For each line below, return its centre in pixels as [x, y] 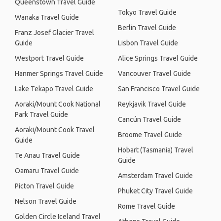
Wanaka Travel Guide [47, 17]
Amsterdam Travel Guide [155, 176]
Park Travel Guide [41, 114]
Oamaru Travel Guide [47, 171]
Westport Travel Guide [49, 58]
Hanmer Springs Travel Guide [59, 74]
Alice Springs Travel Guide [158, 58]
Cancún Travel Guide [149, 119]
